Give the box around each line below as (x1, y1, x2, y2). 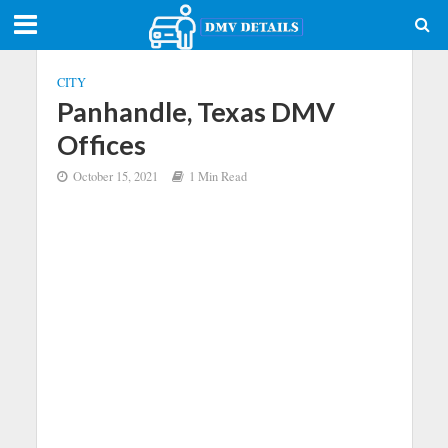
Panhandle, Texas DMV (56, 95, 335, 128)
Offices (56, 128, 146, 161)
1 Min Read (188, 168, 247, 185)
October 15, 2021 (72, 168, 158, 185)
